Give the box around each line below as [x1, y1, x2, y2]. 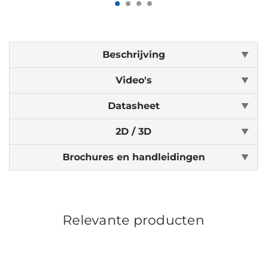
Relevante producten [63, 212, 204, 228]
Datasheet [107, 100, 160, 111]
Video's [115, 74, 152, 86]
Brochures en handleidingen [62, 151, 205, 163]
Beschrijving [102, 49, 165, 60]
